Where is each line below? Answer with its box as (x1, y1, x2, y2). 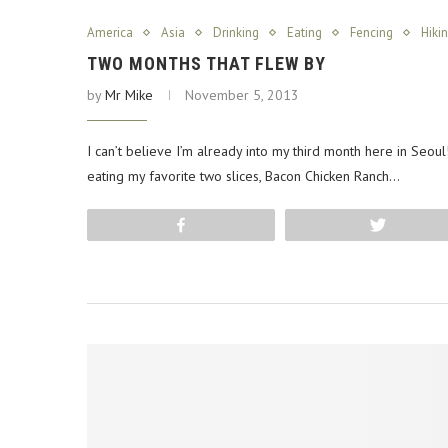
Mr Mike (105, 86, 153, 104)
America (87, 24, 133, 41)
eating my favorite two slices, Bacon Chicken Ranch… (87, 167, 400, 185)
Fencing (350, 24, 393, 41)
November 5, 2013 (185, 86, 299, 104)
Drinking (213, 24, 259, 41)
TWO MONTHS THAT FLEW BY (87, 53, 326, 74)
